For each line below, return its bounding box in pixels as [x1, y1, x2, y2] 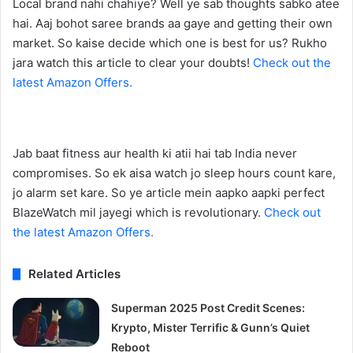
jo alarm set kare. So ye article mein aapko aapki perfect [13, 185, 325, 200]
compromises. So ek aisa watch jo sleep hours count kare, [13, 165, 336, 180]
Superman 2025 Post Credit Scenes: [111, 301, 306, 314]
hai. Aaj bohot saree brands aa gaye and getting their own [13, 16, 333, 31]
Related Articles [28, 266, 121, 281]
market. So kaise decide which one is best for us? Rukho [13, 35, 327, 50]
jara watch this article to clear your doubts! [13, 55, 253, 70]
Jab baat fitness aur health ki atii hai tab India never [13, 146, 297, 161]
